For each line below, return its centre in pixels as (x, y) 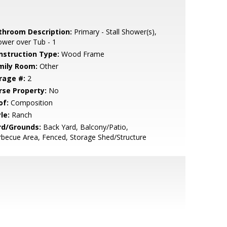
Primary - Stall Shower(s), (114, 32)
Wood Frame (82, 54)
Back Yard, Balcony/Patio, (84, 127)
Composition (30, 103)
